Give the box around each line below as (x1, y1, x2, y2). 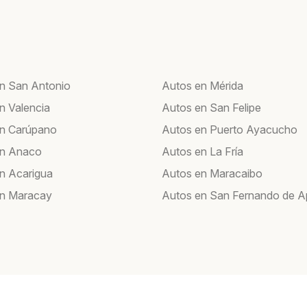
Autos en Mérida (162, 78, 243, 93)
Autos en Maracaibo (162, 166, 262, 180)
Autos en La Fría (162, 144, 243, 158)
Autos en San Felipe (162, 100, 261, 114)
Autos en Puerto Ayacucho (162, 122, 297, 136)
